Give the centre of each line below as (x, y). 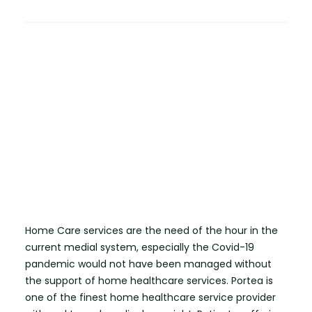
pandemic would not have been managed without (148, 264)
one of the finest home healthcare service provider (150, 297)
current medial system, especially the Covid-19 (140, 247)
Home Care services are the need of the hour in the (151, 230)
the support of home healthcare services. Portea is (149, 280)
